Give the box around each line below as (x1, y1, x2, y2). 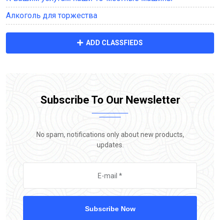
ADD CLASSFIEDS (83, 39, 143, 47)
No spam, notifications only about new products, (36, 131, 184, 139)
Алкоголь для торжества (6, 11, 97, 21)
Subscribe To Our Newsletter (40, 94, 180, 107)
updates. (96, 141, 124, 149)
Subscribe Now (84, 205, 136, 213)
